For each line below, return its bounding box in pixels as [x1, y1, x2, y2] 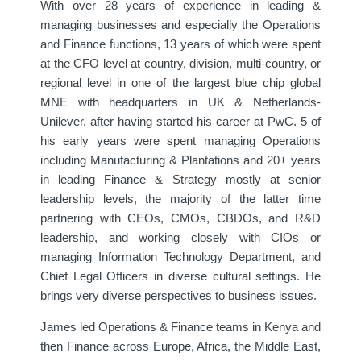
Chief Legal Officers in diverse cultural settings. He [40, 269, 321, 283]
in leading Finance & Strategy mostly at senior [40, 172, 321, 186]
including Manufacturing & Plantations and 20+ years [40, 153, 321, 167]
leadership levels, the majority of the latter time [40, 192, 321, 205]
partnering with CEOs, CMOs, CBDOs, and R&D [40, 211, 321, 225]
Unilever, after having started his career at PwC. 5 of [40, 114, 321, 128]
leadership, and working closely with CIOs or [40, 230, 321, 244]
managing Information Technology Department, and [40, 250, 321, 263]
